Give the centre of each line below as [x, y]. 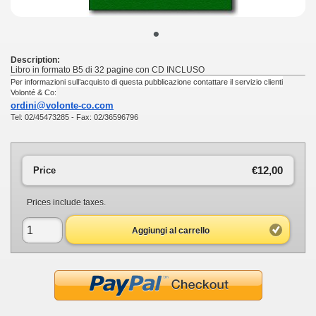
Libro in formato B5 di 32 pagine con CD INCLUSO [108, 69]
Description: [35, 60]
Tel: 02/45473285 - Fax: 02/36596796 [74, 117]
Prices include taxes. [66, 203]
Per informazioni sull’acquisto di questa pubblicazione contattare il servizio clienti [147, 81]
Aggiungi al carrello [171, 230]
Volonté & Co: [34, 92]
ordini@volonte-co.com [62, 105]
